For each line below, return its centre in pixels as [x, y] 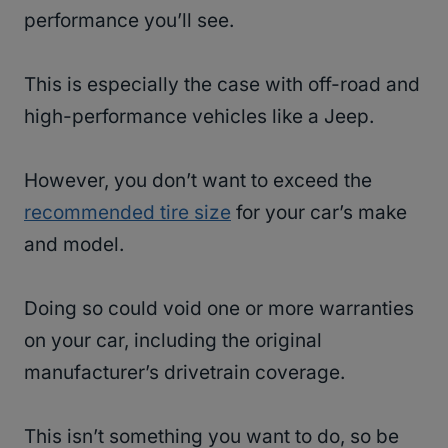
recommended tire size [127, 213]
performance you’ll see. [131, 21]
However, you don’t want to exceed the [198, 181]
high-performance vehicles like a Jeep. [199, 117]
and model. [76, 245]
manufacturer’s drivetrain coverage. [184, 373]
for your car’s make [319, 213]
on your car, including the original [173, 341]
